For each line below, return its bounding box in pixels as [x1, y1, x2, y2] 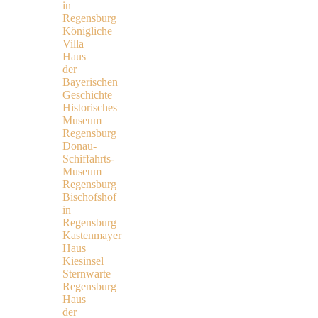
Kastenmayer [62, 229, 121, 241]
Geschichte [62, 88, 112, 101]
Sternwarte [62, 267, 111, 280]
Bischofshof [62, 190, 116, 203]
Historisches [62, 101, 117, 114]
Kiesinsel [62, 254, 104, 267]
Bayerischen [62, 75, 118, 88]
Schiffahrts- [62, 152, 114, 165]
